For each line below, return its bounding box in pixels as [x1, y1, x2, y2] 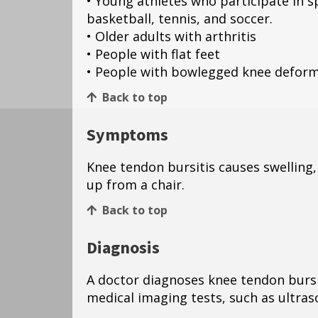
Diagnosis [87, 237, 160, 260]
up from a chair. [87, 176, 188, 194]
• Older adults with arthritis [87, 28, 256, 45]
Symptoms [87, 124, 168, 147]
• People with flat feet [87, 45, 220, 63]
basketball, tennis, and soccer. [87, 10, 273, 28]
